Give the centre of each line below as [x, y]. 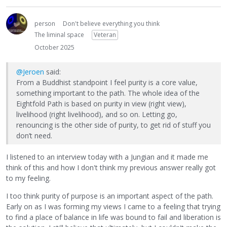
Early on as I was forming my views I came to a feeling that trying [113, 207]
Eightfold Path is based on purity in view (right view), [101, 103]
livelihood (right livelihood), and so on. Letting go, [97, 114]
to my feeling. [28, 178]
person [45, 23]
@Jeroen [30, 71]
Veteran [105, 34]
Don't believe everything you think [111, 23]
